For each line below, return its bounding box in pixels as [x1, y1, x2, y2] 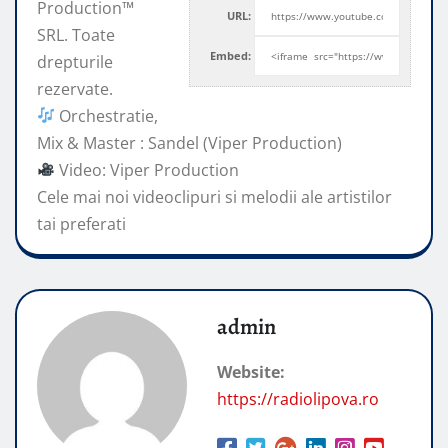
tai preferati [37, 212, 126, 235]
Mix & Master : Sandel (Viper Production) [37, 131, 342, 154]
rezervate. [37, 77, 113, 100]
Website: [217, 360, 285, 383]
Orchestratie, [55, 104, 159, 127]
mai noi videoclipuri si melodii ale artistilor [73, 185, 392, 208]
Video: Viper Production [55, 158, 240, 181]
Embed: [210, 48, 251, 64]
